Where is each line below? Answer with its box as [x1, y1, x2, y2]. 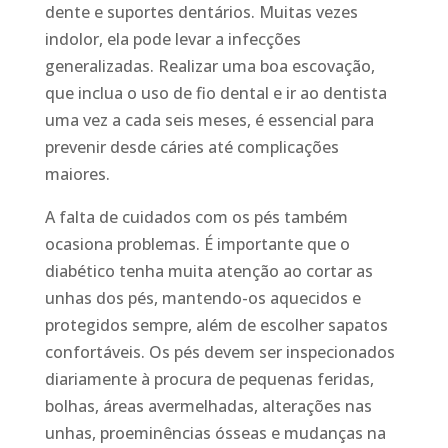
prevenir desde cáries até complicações [44, 136, 339, 158]
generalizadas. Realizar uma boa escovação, [44, 55, 375, 77]
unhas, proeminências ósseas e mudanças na [44, 422, 386, 444]
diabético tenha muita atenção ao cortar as [44, 260, 373, 282]
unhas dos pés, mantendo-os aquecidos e [44, 287, 361, 309]
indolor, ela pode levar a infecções [44, 28, 301, 50]
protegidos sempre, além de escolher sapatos [44, 314, 388, 336]
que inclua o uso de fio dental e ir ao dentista [44, 82, 387, 104]
